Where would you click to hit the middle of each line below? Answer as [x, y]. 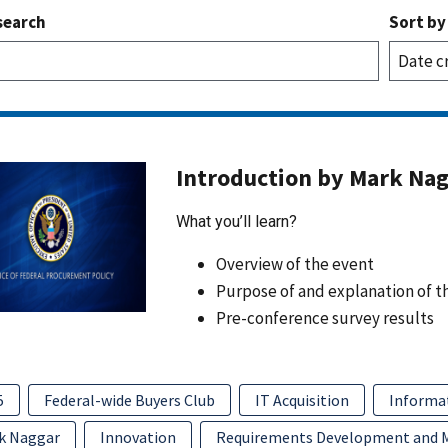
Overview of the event [294, 263]
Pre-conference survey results [324, 317]
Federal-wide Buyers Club [129, 399]
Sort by [417, 22]
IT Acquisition [301, 399]
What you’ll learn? [236, 221]
